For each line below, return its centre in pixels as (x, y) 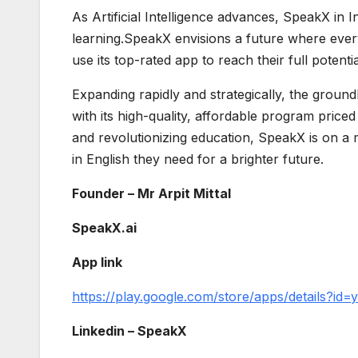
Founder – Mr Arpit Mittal (153, 194)
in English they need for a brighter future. (198, 159)
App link (97, 263)
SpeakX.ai (104, 228)
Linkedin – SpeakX (129, 331)
